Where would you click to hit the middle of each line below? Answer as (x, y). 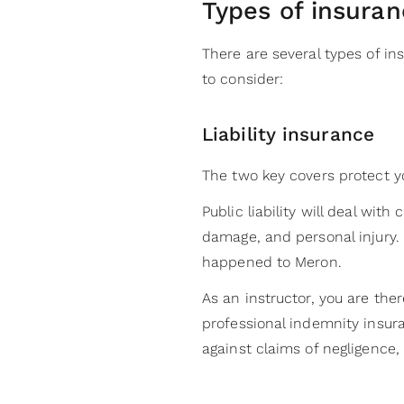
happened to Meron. (274, 262)
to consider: (243, 78)
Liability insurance (291, 134)
